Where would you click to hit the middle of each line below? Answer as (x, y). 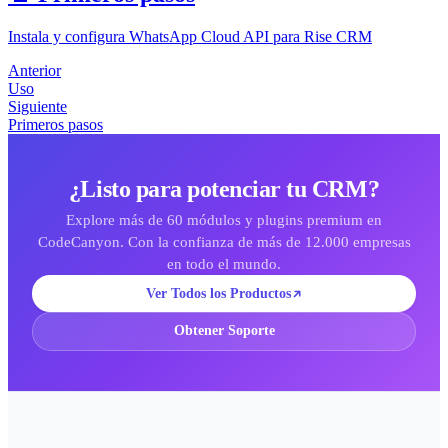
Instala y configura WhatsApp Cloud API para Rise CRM (190, 36)
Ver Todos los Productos (218, 293)
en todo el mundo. (224, 264)
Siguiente (37, 106)
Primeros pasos (55, 124)
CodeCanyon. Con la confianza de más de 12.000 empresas (224, 242)
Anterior (34, 70)
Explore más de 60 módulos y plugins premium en (224, 220)
